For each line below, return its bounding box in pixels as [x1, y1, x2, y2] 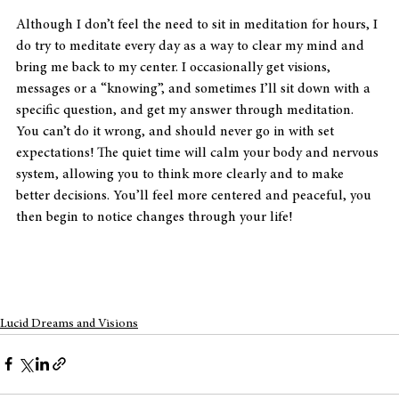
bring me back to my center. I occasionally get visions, [16, 60, 334, 75]
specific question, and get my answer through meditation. [16, 102, 357, 118]
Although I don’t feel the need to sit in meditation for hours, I [16, 17, 381, 32]
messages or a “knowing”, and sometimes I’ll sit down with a [16, 81, 374, 96]
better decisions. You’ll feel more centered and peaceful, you [16, 188, 375, 203]
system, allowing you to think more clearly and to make [16, 167, 347, 182]
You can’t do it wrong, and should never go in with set [16, 124, 338, 139]
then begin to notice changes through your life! [16, 209, 292, 224]
